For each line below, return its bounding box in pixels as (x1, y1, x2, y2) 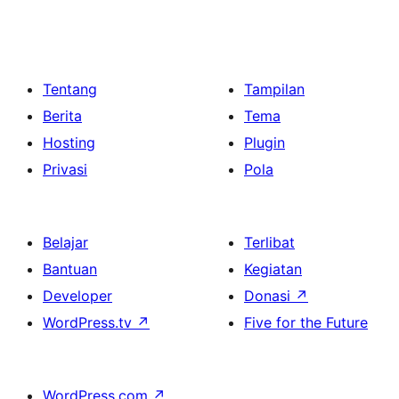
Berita (43, 107, 82, 126)
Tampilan (244, 80, 305, 99)
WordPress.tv (43, 313, 136, 332)
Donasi (244, 287, 295, 305)
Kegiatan (244, 260, 302, 279)
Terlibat (244, 233, 295, 252)
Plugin (244, 134, 285, 152)
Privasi (43, 160, 87, 179)
